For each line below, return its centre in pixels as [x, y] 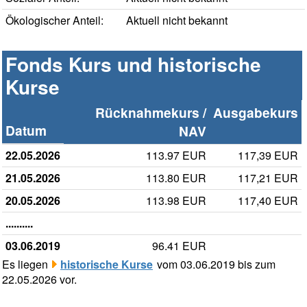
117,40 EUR [268, 201]
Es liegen [26, 265]
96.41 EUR [179, 246]
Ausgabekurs [256, 113]
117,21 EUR [268, 178]
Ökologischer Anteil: [54, 21]
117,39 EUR [268, 156]
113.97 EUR [176, 156]
